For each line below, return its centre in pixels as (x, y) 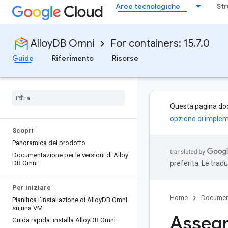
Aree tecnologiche (148, 6)
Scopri (23, 131)
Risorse (125, 58)
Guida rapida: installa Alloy (51, 220)
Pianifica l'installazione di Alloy (57, 200)
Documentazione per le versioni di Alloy (70, 155)
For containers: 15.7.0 (160, 44)
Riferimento (73, 58)
